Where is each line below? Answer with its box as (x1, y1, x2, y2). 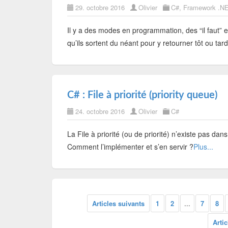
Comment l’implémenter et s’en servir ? (67, 141, 193, 152)
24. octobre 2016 (75, 106, 125, 116)
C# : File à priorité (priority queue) (67, 90, 217, 100)
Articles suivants (92, 198, 145, 208)
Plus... (193, 141, 213, 152)
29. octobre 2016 (75, 3, 125, 12)
